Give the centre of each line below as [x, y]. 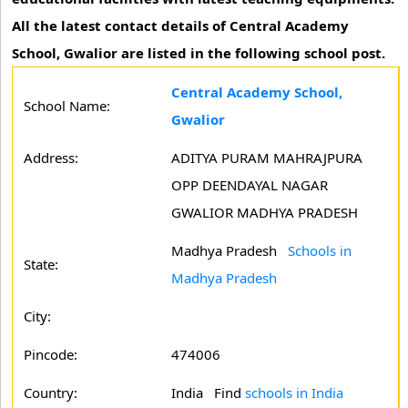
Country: [51, 393]
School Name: [67, 106]
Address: [51, 158]
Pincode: [51, 354]
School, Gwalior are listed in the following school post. [199, 53]
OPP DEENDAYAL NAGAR [250, 185]
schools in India [294, 393]
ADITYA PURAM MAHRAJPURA [267, 158]
